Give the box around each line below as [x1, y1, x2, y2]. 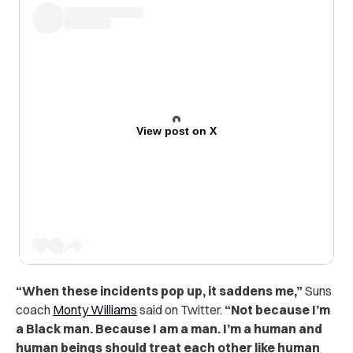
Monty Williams [53, 302, 137, 318]
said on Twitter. [137, 302, 225, 318]
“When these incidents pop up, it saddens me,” [16, 283, 303, 299]
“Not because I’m [225, 302, 330, 318]
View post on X [136, 124, 217, 138]
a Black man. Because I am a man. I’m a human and [16, 321, 322, 337]
